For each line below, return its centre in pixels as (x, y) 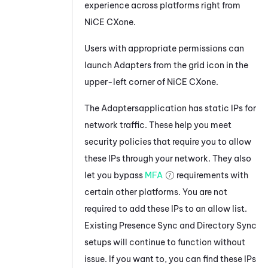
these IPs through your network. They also (168, 158)
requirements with (211, 175)
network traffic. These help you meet (158, 125)
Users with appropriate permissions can (164, 48)
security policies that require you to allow (168, 141)
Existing (102, 225)
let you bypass (115, 175)
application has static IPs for (197, 108)
